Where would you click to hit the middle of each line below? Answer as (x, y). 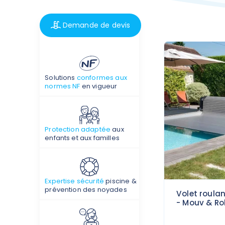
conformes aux (102, 77)
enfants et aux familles (82, 138)
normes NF (63, 86)
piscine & (120, 181)
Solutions (61, 77)
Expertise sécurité (75, 181)
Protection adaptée (78, 129)
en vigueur (99, 86)
